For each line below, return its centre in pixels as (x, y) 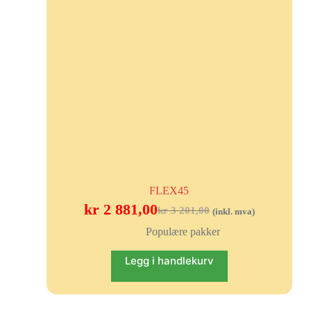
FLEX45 (169, 191)
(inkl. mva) (233, 212)
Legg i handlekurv (169, 261)
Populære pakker (183, 232)
